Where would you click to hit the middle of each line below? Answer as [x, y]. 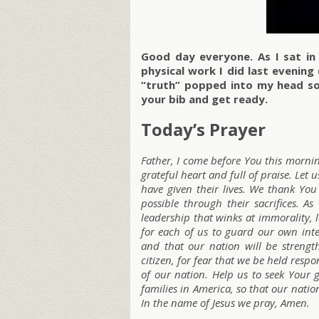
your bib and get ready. [204, 99]
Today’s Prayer [203, 130]
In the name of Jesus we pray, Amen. [225, 303]
